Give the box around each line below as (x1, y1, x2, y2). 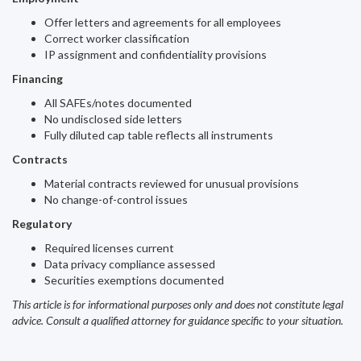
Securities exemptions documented (44, 273, 224, 287)
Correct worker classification (44, 31, 189, 45)
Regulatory (12, 217, 72, 230)
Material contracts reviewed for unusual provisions (44, 176, 299, 190)
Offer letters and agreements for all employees (44, 15, 281, 29)
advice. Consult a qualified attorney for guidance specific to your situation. (12, 313, 343, 327)
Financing (12, 72, 63, 85)
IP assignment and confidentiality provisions (44, 48, 267, 61)
